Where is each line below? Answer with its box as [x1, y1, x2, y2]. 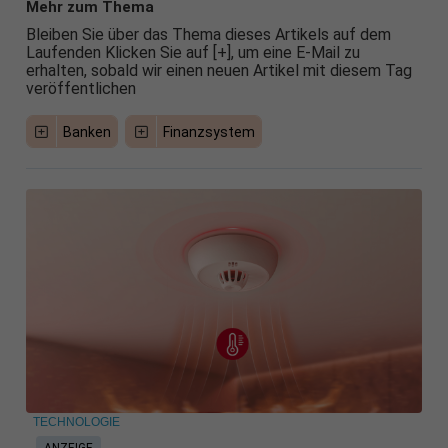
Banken [63, 124, 112, 141]
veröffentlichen [25, 79, 136, 99]
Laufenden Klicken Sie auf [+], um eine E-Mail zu [25, 43, 360, 63]
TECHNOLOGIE [32, 415, 120, 430]
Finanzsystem [162, 124, 255, 141]
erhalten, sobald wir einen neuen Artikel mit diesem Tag [25, 61, 412, 81]
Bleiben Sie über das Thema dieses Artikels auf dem [25, 25, 391, 45]
